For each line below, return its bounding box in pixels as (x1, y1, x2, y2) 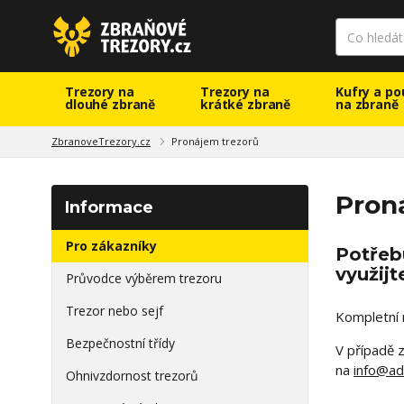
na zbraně (335, 96, 399, 113)
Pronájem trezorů (171, 134, 259, 148)
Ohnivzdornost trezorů (66, 367, 198, 384)
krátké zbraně (200, 96, 291, 113)
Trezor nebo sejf (66, 302, 163, 319)
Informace (65, 197, 153, 217)
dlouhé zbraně (65, 96, 156, 113)
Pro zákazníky (66, 237, 157, 254)
